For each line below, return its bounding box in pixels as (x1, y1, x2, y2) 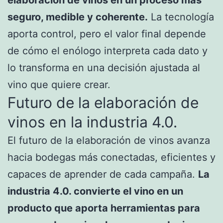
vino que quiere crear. (7, 79, 111, 91)
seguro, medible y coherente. (7, 11, 148, 23)
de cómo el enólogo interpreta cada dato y (7, 45, 208, 57)
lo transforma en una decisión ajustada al (7, 62, 200, 74)
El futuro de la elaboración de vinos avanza (7, 134, 210, 147)
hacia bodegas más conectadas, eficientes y (7, 151, 216, 164)
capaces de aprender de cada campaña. (7, 168, 198, 181)
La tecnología (148, 11, 214, 23)
